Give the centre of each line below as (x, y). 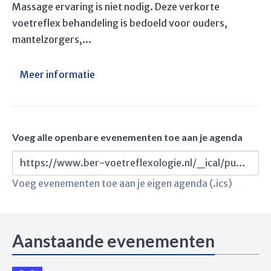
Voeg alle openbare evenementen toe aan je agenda (127, 137)
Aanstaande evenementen (113, 241)
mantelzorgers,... (52, 39)
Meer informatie (57, 74)
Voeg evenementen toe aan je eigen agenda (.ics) (122, 183)
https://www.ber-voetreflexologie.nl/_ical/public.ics (241, 163)
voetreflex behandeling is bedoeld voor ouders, (120, 23)
